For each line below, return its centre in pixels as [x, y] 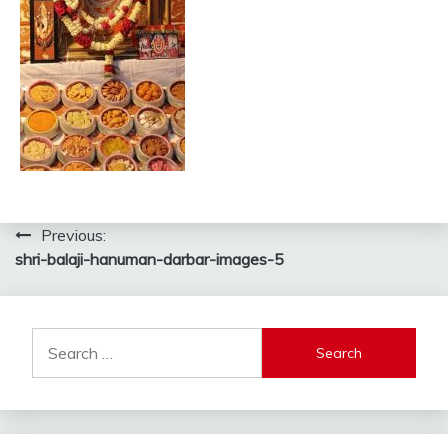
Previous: [73, 235]
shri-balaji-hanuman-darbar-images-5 [149, 259]
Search [56, 339]
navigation [83, 275]
